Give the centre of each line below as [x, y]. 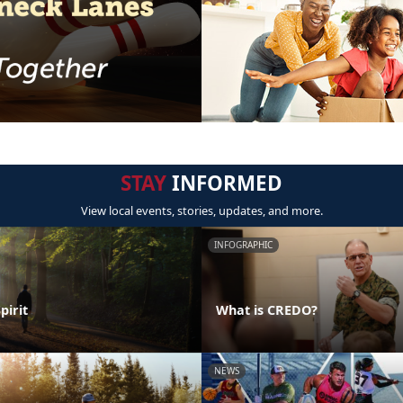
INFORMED [224, 184]
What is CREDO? [267, 309]
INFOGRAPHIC [243, 245]
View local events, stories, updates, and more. [201, 211]
